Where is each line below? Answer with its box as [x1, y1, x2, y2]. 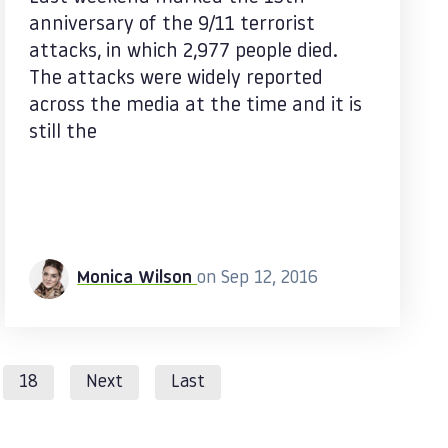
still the [29, 123, 98, 143]
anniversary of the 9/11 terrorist [29, 15, 316, 35]
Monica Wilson [77, 269, 198, 288]
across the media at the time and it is [29, 96, 363, 116]
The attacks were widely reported [29, 69, 324, 89]
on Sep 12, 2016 [197, 269, 319, 288]
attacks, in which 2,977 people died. [29, 42, 339, 62]
